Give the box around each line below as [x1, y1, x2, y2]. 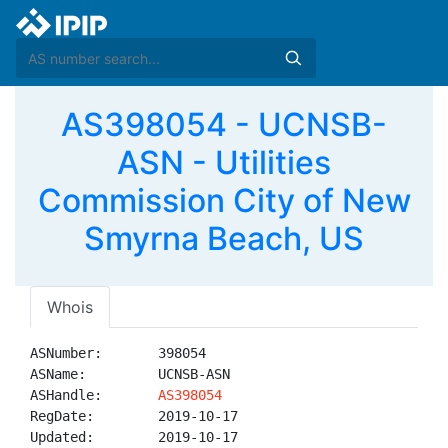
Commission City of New [37, 181, 411, 220]
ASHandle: [30, 387, 158, 403]
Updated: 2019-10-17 [30, 429, 238, 445]
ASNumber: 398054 [30, 345, 206, 361]
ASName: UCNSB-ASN [30, 366, 230, 382]
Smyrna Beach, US [84, 219, 364, 258]
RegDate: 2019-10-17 [30, 408, 238, 424]
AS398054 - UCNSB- [61, 105, 387, 144]
